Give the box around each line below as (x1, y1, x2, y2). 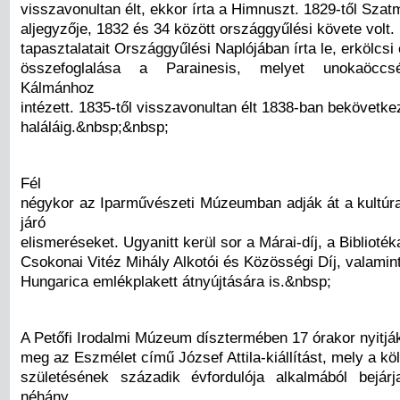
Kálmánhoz (21, 78, 95, 96)
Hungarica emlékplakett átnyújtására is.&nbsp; (21, 272, 331, 291)
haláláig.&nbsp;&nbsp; (21, 117, 169, 136)
